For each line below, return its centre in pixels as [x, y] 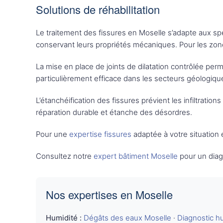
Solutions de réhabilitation [98, 9]
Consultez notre [65, 156]
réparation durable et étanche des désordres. [114, 112]
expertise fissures [100, 134]
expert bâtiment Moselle [136, 156]
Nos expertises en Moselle [109, 194]
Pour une [53, 134]
